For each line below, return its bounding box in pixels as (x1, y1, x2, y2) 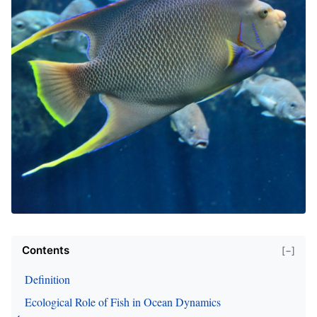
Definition (25, 272, 70, 287)
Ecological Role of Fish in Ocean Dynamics (25, 294, 221, 309)
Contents (22, 243, 69, 257)
